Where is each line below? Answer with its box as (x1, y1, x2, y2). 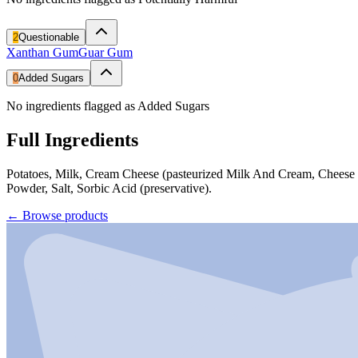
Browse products (22, 208, 108, 222)
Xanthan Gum (6, 45, 78, 59)
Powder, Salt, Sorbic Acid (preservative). (6, 181, 212, 195)
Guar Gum (78, 45, 133, 59)
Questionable (18, 30, 79, 43)
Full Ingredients (6, 129, 138, 150)
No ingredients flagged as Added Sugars (6, 98, 209, 113)
